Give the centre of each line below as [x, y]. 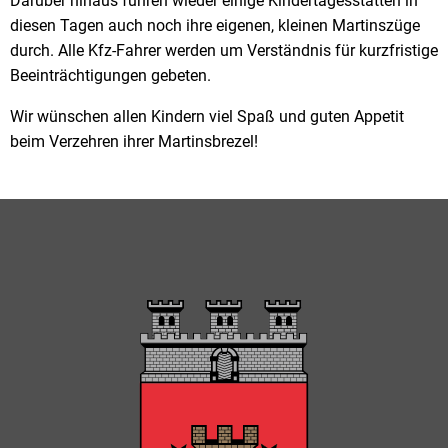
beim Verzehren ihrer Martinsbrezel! [134, 141]
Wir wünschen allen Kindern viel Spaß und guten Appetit [207, 116]
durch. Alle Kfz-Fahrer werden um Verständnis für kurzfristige [224, 50]
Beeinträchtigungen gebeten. [110, 75]
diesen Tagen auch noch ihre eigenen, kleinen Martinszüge [215, 25]
